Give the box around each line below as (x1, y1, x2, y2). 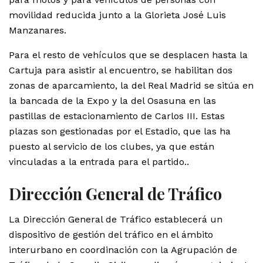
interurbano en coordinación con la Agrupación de (9, 244, 237, 256)
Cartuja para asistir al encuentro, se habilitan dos (9, 64, 232, 76)
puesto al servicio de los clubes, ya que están (9, 140, 214, 152)
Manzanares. (9, 24, 66, 36)
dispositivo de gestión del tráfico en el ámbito (9, 229, 213, 241)
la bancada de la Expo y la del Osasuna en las (9, 95, 216, 106)
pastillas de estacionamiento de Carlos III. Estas (9, 110, 225, 122)
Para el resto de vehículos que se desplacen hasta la (9, 49, 248, 60)
